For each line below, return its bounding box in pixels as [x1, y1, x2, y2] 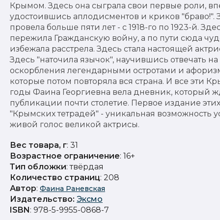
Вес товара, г [10, 140, 67, 150]
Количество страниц [10, 173, 100, 182]
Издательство [10, 194, 73, 204]
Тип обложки [10, 162, 66, 171]
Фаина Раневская [40, 184, 105, 193]
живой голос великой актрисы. [10, 120, 139, 129]
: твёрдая [66, 162, 104, 171]
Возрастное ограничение [10, 151, 120, 161]
